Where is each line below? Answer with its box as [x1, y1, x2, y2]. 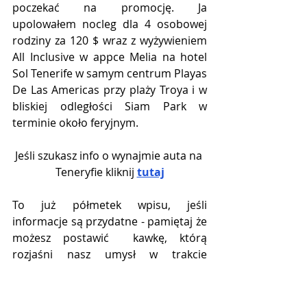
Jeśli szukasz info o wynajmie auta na [14, 147, 205, 163]
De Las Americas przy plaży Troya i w [12, 82, 207, 97]
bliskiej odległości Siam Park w [12, 98, 207, 114]
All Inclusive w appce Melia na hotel [12, 49, 207, 64]
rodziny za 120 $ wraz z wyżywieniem [12, 32, 207, 48]
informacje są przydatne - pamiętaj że [12, 213, 207, 229]
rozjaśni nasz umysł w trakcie [12, 246, 207, 262]
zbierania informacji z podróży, [12, 262, 207, 278]
